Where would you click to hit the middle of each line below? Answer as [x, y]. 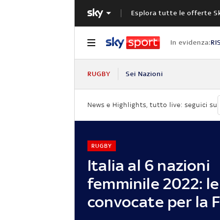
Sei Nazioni [144, 74]
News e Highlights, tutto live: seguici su [153, 105]
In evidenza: [190, 42]
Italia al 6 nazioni [149, 165]
